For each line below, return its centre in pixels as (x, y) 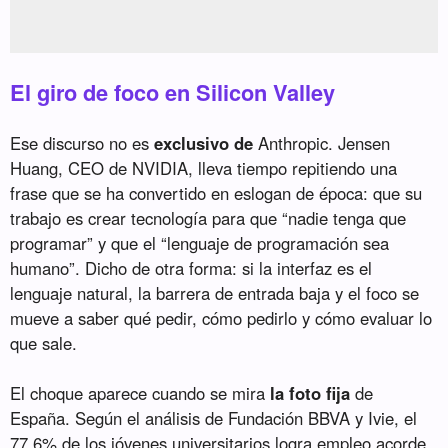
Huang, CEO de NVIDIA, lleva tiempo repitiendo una (204, 168)
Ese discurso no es (82, 143)
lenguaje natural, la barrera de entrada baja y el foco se (215, 293)
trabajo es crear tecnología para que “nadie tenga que (208, 218)
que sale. (44, 343)
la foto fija (310, 393)
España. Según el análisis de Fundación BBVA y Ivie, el (214, 418)
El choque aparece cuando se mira (140, 393)
